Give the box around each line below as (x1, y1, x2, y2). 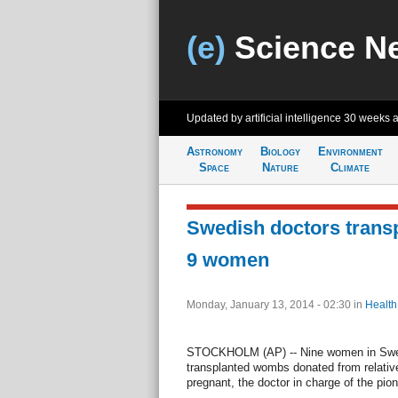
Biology (259, 145, 300, 158)
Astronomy (186, 145, 243, 158)
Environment (317, 145, 383, 158)
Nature (261, 161, 298, 174)
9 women (186, 249, 269, 271)
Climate (330, 161, 370, 174)
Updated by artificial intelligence (186, 112, 344, 124)
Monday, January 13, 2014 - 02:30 (186, 298, 354, 311)
